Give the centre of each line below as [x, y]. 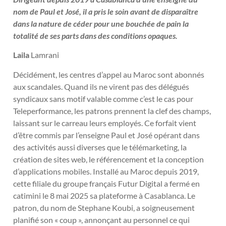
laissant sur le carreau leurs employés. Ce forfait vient [105, 123]
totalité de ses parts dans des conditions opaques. [96, 35]
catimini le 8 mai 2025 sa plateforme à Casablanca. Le [104, 195]
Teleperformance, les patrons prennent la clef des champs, [112, 110]
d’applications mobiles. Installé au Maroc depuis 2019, [106, 171]
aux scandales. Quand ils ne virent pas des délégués [101, 86]
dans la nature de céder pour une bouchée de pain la [101, 23]
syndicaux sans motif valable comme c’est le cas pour [103, 98]
